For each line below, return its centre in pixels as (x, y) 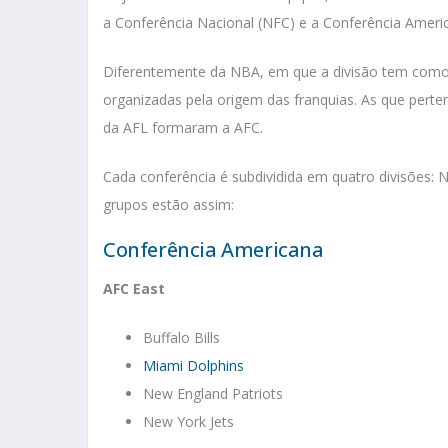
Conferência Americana (213, 250)
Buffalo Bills (181, 338)
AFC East (134, 289)
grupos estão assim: (168, 205)
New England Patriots (213, 394)
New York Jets (188, 422)
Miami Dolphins (193, 366)
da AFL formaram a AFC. (183, 128)
